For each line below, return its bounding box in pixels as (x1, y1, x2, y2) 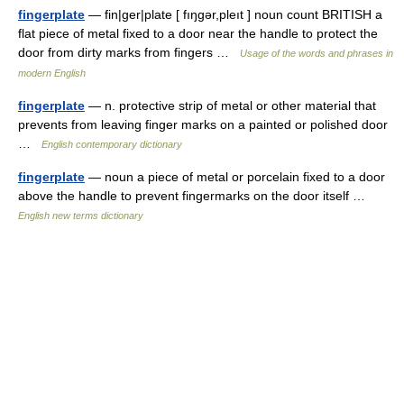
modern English (18, 68, 86, 78)
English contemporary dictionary (41, 139, 182, 150)
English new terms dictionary (18, 210, 143, 221)
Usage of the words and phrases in (240, 48, 393, 59)
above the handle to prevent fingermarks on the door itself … (18, 188, 372, 203)
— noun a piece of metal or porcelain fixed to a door (85, 170, 385, 184)
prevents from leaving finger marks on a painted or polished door (18, 117, 388, 132)
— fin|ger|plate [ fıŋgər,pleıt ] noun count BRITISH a (85, 7, 382, 22)
